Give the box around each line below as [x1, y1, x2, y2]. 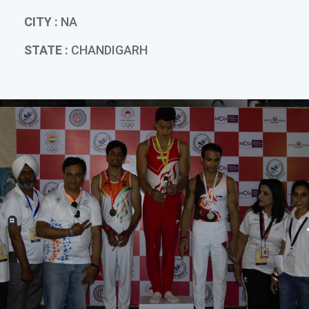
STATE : [24, 43, 68, 57]
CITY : [24, 14, 58, 29]
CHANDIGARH [68, 43, 148, 57]
